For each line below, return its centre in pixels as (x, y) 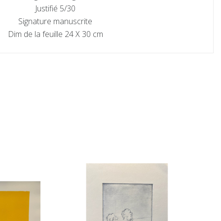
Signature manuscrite (55, 21)
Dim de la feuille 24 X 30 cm (55, 34)
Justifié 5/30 (55, 8)
